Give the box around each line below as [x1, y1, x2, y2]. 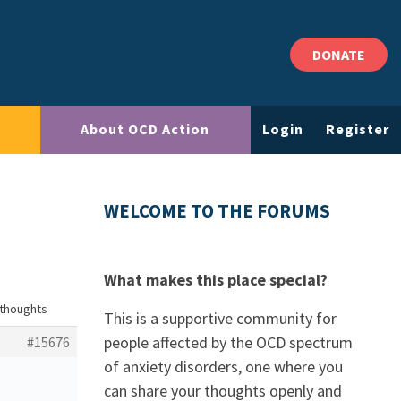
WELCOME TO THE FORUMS [104, 200, 330, 223]
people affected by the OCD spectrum [104, 332, 353, 353]
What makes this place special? [104, 269, 328, 290]
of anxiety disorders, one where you [104, 356, 343, 377]
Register [326, 120, 390, 139]
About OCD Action [81, 120, 210, 139]
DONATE [312, 46, 365, 64]
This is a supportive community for [104, 308, 337, 328]
